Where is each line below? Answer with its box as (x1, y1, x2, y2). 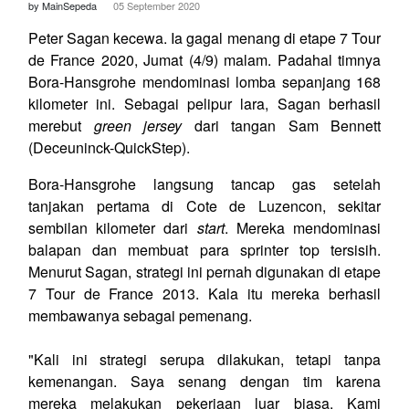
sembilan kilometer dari (28, 216, 197, 238)
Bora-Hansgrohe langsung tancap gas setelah (28, 173, 381, 194)
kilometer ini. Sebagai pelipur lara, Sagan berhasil (28, 92, 381, 114)
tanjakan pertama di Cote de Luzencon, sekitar (28, 194, 381, 216)
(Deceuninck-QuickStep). (28, 136, 190, 158)
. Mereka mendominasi (224, 216, 382, 238)
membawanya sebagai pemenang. (28, 304, 252, 326)
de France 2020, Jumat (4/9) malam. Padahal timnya (28, 48, 381, 70)
